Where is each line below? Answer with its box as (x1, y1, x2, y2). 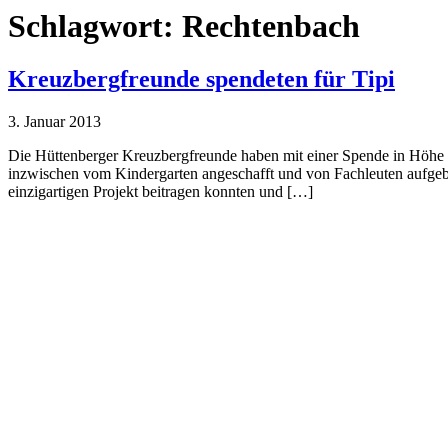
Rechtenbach (182, 8, 360, 44)
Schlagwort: (8, 8, 182, 44)
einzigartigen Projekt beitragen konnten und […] (8, 183, 313, 201)
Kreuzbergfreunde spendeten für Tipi (8, 66, 395, 93)
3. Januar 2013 (8, 113, 101, 131)
